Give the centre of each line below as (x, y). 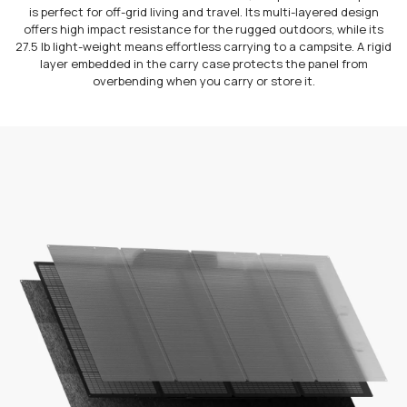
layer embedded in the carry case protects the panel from (203, 64)
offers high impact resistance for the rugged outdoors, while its (203, 30)
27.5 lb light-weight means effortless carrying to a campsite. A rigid (203, 47)
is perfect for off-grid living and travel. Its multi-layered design (203, 12)
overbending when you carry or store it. (203, 81)
